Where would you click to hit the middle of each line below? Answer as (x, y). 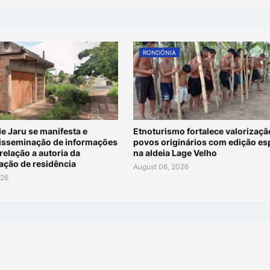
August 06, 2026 (161, 166)
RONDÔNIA (159, 52)
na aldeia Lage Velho (175, 152)
